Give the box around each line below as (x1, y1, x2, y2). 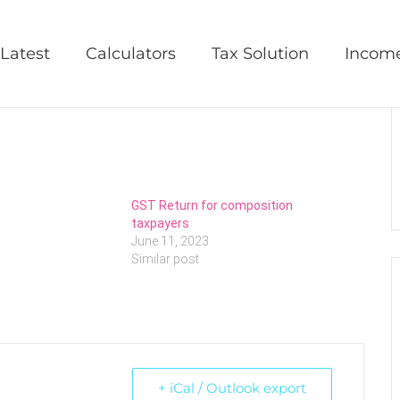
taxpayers (131, 216, 190, 230)
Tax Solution (212, 44, 310, 63)
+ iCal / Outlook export (158, 379, 306, 396)
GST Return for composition (131, 198, 294, 212)
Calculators (86, 44, 177, 63)
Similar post (131, 252, 200, 266)
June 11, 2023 (131, 234, 210, 248)
